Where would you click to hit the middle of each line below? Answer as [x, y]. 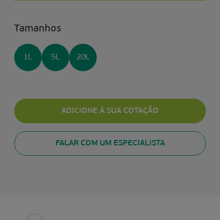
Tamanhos [38, 29]
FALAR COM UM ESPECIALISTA [110, 143]
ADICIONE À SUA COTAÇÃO [110, 111]
